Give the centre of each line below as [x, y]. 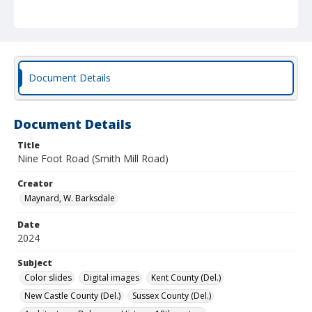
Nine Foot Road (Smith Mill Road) [93, 158]
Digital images [111, 278]
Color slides [48, 278]
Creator [35, 184]
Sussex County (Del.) [172, 296]
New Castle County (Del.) [72, 296]
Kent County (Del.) [186, 278]
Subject [35, 263]
